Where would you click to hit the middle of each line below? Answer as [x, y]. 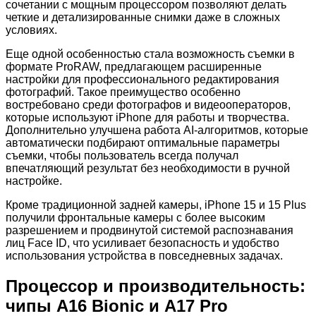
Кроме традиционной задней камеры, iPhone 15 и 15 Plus [156, 205]
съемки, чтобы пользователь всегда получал [122, 156]
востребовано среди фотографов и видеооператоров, [148, 105]
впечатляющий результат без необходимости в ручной [148, 169]
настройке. [34, 181]
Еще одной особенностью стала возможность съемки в [150, 54]
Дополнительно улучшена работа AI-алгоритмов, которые [157, 130]
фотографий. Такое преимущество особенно [123, 92]
